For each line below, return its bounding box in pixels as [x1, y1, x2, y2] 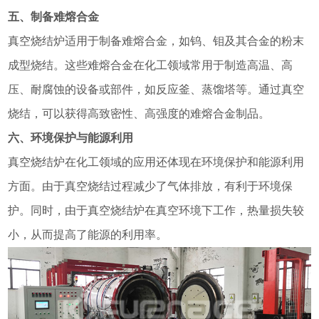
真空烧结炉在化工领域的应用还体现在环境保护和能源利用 [8, 156, 305, 169]
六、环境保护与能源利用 [8, 132, 134, 145]
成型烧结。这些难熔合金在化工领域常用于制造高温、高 [8, 59, 293, 72]
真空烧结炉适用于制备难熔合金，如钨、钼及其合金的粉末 [8, 35, 305, 48]
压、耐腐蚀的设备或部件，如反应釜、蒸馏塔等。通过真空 [8, 83, 305, 96]
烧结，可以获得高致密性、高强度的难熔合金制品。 [8, 108, 271, 120]
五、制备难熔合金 [8, 11, 100, 23]
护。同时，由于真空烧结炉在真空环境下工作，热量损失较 [8, 204, 305, 217]
